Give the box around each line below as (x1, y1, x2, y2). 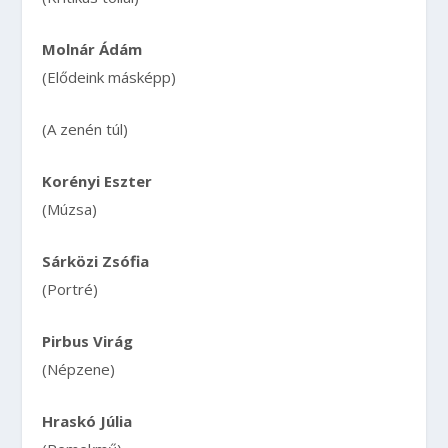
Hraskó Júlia (42, 410, 133, 431)
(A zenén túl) (42, 118, 129, 139)
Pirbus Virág (42, 330, 134, 351)
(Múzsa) (42, 198, 98, 219)
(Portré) (42, 278, 99, 299)
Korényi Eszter (42, 170, 153, 191)
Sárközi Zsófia (42, 250, 150, 271)
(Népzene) (42, 358, 116, 379)
